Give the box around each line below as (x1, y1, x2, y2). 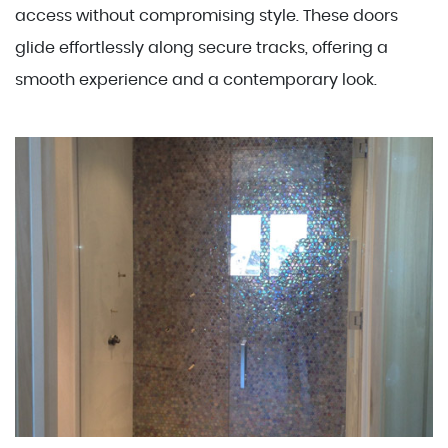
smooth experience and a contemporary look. (15, 72, 377, 88)
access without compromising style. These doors (15, 8, 398, 24)
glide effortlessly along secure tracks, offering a (15, 40, 388, 56)
